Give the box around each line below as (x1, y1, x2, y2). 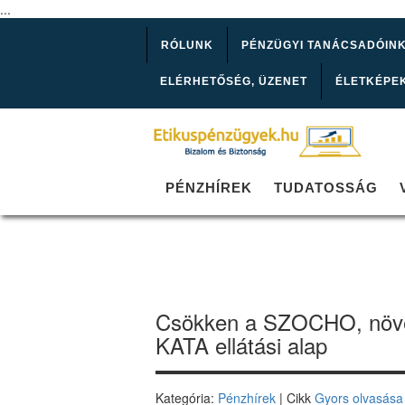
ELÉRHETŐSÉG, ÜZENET (160, 75, 307, 88)
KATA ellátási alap (155, 329, 327, 362)
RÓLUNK (161, 39, 213, 52)
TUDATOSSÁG (274, 180, 378, 196)
